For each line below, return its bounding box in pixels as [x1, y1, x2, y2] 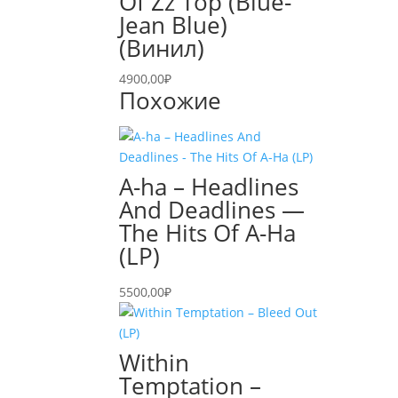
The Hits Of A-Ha [119, 217, 297, 249]
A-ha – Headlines [119, 171, 299, 203]
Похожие [119, 84, 222, 116]
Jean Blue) [119, 9, 228, 41]
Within [119, 346, 190, 378]
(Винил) [119, 32, 205, 64]
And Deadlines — [119, 194, 306, 226]
